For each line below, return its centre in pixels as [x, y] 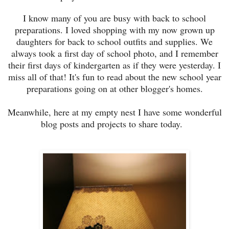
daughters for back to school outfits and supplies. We [114, 41]
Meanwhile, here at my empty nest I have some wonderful [114, 112]
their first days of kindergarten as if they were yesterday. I [114, 65]
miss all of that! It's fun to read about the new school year [114, 76]
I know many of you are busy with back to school [114, 18]
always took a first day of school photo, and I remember [114, 53]
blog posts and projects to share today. [114, 123]
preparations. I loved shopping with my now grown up [114, 29]
